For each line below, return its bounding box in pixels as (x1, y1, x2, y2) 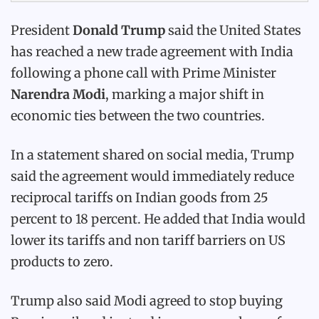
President (11, 22, 73, 38)
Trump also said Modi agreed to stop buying (11, 293, 283, 309)
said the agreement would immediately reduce (11, 168, 294, 184)
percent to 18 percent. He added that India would (11, 211, 305, 227)
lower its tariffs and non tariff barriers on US (11, 232, 286, 249)
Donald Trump (73, 22, 165, 38)
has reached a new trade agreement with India (11, 43, 293, 60)
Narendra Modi (11, 86, 105, 103)
